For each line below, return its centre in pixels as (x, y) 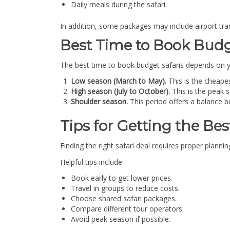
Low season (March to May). (120, 81)
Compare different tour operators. (127, 209)
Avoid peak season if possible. (121, 219)
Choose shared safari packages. (124, 199)
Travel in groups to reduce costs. (125, 188)
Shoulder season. (100, 101)
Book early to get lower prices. (122, 178)
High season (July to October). (121, 91)
